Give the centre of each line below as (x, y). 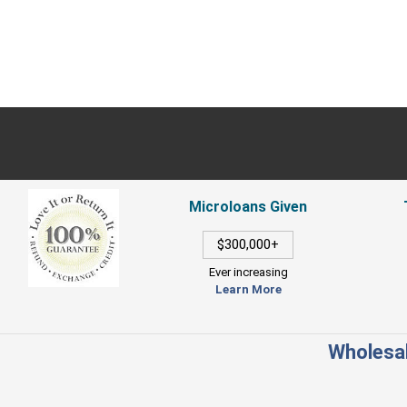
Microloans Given (248, 206)
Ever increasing (248, 272)
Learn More (248, 289)
